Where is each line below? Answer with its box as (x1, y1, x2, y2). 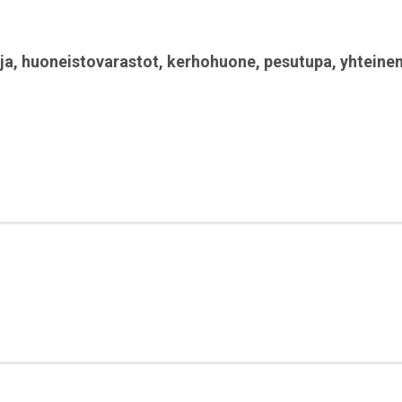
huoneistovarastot (22, 52, 159, 72)
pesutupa (264, 52, 332, 72)
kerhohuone (167, 52, 256, 72)
